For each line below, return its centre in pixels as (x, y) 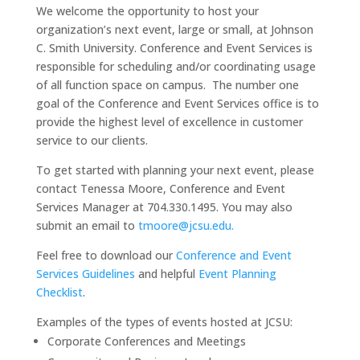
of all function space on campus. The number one (167, 84)
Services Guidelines (85, 273)
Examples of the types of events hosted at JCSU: (164, 321)
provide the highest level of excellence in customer (169, 121)
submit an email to (87, 225)
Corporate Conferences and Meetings (146, 341)
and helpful (166, 273)
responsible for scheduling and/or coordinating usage (176, 66)
